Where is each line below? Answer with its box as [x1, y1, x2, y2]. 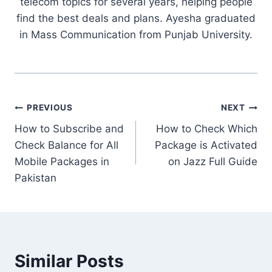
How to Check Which [156, 122, 257, 135]
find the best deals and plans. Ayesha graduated [16, 12, 256, 24]
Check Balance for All [15, 138, 118, 151]
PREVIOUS [27, 103, 73, 113]
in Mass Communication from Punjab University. [19, 28, 253, 41]
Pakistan [15, 171, 56, 184]
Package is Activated [155, 138, 257, 151]
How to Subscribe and [15, 122, 124, 135]
